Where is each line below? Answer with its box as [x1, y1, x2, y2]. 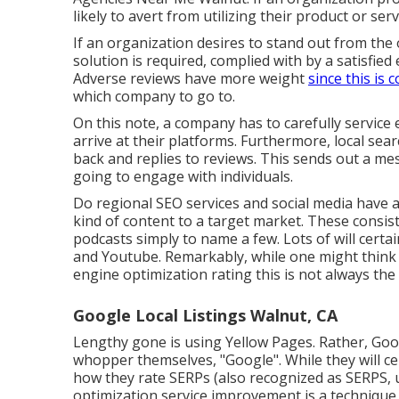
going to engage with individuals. [73, 167, 293, 186]
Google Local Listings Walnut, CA [73, 305, 338, 326]
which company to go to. [73, 86, 235, 106]
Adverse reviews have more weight [73, 69, 308, 88]
